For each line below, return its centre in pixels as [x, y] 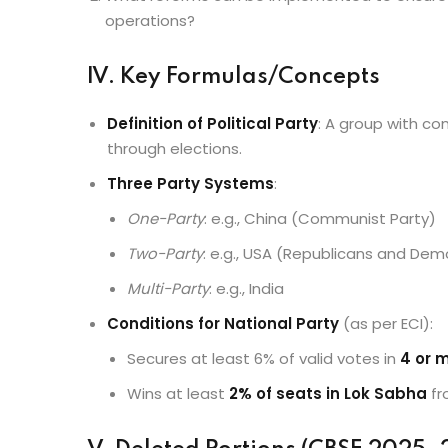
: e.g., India [246, 288]
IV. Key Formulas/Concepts [233, 77]
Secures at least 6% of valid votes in [263, 358]
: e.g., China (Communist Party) [320, 218]
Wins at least [178, 393]
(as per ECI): [386, 323]
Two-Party [165, 253]
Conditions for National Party [223, 323]
